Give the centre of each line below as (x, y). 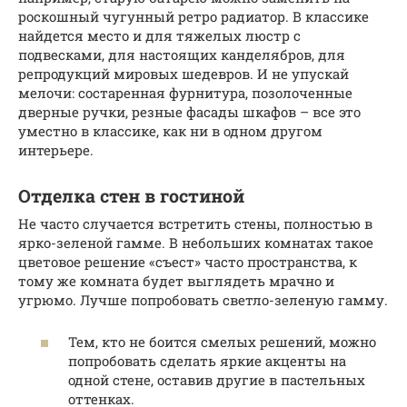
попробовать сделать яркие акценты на (207, 361)
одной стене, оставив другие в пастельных (217, 380)
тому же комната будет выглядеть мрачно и (176, 280)
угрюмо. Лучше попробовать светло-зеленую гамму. (203, 299)
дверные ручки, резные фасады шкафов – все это (189, 111)
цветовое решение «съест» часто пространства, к (188, 261)
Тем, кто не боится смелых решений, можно (222, 342)
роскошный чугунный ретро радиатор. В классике (194, 16)
